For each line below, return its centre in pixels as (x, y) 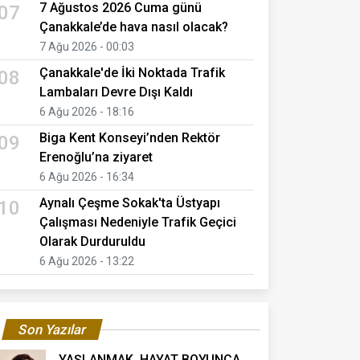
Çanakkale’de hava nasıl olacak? (134, 27)
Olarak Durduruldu (92, 241)
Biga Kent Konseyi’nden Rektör (130, 137)
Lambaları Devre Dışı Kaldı (116, 92)
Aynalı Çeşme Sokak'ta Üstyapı (130, 202)
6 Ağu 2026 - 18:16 (87, 111)
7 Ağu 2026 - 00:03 (87, 46)
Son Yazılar (52, 329)
